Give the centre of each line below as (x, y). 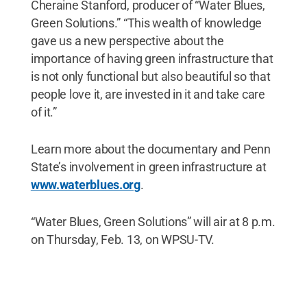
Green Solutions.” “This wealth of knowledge (146, 23)
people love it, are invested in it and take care (148, 94)
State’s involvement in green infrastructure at (148, 167)
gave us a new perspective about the (127, 40)
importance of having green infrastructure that (152, 58)
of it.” (44, 112)
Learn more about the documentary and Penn (150, 149)
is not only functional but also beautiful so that (150, 76)
